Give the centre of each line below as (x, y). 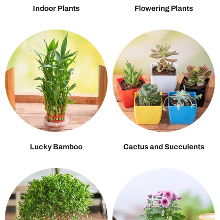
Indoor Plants (56, 8)
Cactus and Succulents (164, 147)
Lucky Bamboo (56, 147)
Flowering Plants (164, 8)
